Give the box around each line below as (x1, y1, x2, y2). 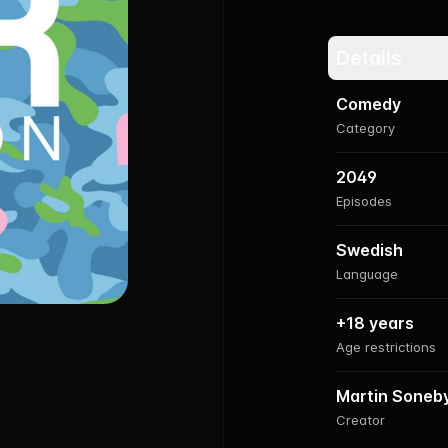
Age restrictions (336, 339, 436, 355)
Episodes (336, 193, 392, 209)
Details (336, 46, 402, 70)
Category (336, 120, 395, 136)
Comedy (336, 94, 401, 114)
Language (336, 266, 398, 282)
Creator (336, 412, 385, 428)
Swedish (336, 240, 403, 260)
